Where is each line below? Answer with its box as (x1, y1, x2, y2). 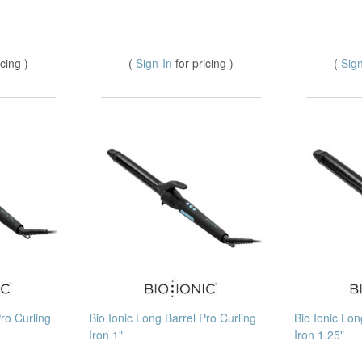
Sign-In (136, 55, 175, 72)
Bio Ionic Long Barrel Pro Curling (89, 309, 256, 326)
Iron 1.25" (294, 326, 344, 343)
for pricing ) (175, 55, 234, 72)
